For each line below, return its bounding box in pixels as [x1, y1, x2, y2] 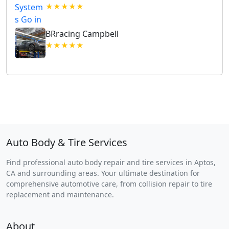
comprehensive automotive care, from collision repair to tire [6, 179, 212, 189]
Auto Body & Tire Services [6, 135, 127, 150]
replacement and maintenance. [6, 190, 114, 200]
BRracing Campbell [45, 28, 119, 40]
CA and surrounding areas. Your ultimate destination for [6, 168, 200, 178]
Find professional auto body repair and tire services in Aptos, [6, 157, 216, 168]
